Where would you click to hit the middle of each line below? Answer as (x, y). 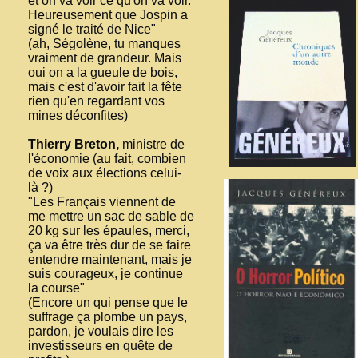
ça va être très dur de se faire (109, 245)
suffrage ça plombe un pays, (107, 316)
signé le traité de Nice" (92, 29)
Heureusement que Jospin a (108, 14)
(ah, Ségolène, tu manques (104, 43)
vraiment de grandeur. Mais (105, 58)
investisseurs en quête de (100, 345)
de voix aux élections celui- (105, 173)
